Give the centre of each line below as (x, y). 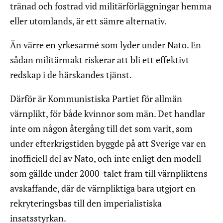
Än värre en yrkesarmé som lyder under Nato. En (106, 45)
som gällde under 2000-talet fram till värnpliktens (109, 173)
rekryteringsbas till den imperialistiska (86, 203)
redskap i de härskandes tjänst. (71, 75)
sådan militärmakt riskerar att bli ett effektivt (100, 60)
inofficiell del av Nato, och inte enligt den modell (106, 159)
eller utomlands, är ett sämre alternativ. (88, 21)
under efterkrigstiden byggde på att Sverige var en (108, 144)
